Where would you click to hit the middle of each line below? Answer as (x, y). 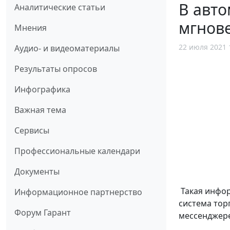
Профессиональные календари (77, 151)
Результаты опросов (56, 69)
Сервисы (32, 131)
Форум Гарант (43, 213)
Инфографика (42, 90)
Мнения (31, 28)
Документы (37, 172)
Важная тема (40, 110)
